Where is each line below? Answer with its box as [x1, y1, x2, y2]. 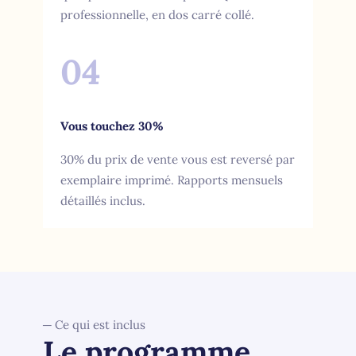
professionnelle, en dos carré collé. [60, 6, 254, 22]
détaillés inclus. [60, 192, 145, 208]
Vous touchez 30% [60, 118, 164, 133]
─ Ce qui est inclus [43, 316, 146, 332]
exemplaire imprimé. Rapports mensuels [60, 172, 283, 188]
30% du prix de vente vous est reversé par [60, 151, 295, 167]
